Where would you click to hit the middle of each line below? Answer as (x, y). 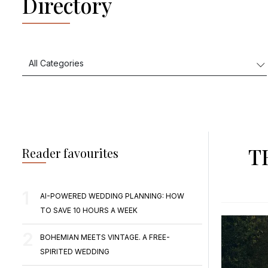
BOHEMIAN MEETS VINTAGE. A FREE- (105, 237)
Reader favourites (71, 153)
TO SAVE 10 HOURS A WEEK (89, 210)
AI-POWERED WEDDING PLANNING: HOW (112, 196)
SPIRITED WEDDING (75, 252)
